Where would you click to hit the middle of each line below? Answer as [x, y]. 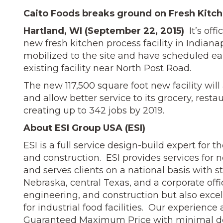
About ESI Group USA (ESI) [84, 128]
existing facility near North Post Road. [107, 68]
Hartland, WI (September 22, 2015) [104, 31]
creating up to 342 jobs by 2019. [94, 110]
